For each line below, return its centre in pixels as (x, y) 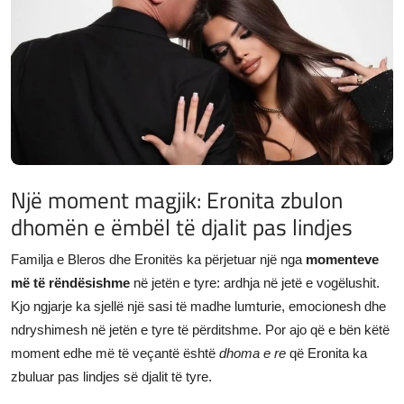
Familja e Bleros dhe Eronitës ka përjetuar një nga (158, 259)
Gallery (35, 68)
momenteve (342, 259)
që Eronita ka (326, 353)
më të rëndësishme (70, 282)
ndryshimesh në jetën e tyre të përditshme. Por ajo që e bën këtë (200, 329)
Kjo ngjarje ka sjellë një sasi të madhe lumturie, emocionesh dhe (198, 306)
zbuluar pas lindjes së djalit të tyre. (111, 376)
